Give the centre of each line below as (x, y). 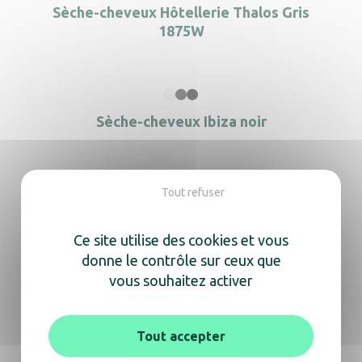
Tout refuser (193, 192)
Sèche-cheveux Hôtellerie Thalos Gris (181, 12)
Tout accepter (181, 336)
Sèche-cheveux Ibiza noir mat (181, 302)
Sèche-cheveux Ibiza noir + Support (181, 212)
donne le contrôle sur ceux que (181, 260)
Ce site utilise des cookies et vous (181, 240)
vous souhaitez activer (181, 280)
